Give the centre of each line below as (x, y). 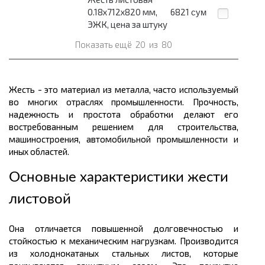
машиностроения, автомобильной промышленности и (124, 139)
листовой (40, 200)
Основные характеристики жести (119, 178)
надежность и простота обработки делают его (124, 114)
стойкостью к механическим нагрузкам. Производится (124, 241)
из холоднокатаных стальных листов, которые (124, 253)
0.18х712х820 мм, (122, 12)
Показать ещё (104, 45)
